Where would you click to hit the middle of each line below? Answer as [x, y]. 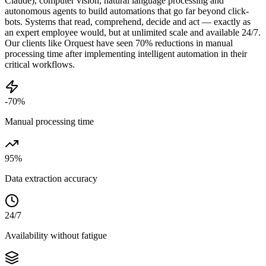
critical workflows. [40, 64]
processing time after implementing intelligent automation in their [126, 53]
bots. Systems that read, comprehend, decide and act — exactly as [128, 21]
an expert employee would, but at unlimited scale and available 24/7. [133, 32]
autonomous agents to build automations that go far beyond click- [127, 11]
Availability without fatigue [56, 235]
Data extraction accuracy [51, 178]
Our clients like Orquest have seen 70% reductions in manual [119, 43]
